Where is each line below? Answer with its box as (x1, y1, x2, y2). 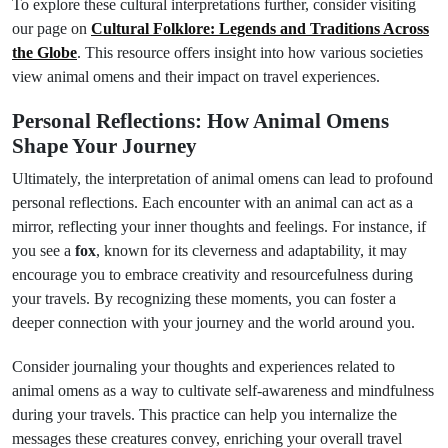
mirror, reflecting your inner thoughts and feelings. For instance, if (12, 218, 426, 235)
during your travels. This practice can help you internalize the (12, 406, 397, 423)
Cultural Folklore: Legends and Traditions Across (91, 20, 429, 37)
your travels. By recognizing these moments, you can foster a (12, 290, 396, 307)
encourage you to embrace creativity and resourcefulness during (12, 266, 413, 283)
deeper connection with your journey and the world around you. (12, 314, 415, 331)
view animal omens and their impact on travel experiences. (12, 68, 380, 85)
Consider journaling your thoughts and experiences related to (12, 358, 395, 375)
